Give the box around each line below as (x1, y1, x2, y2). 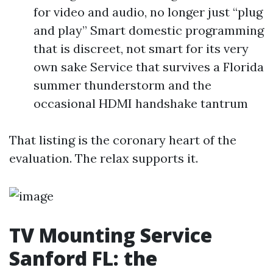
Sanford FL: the (9, 245, 157, 271)
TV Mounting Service (9, 222, 212, 248)
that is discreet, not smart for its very (34, 41, 249, 56)
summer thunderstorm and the (34, 77, 211, 93)
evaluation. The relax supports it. (9, 151, 198, 166)
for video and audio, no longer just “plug (34, 4, 263, 19)
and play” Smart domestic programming (34, 23, 264, 38)
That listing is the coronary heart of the (9, 132, 236, 147)
